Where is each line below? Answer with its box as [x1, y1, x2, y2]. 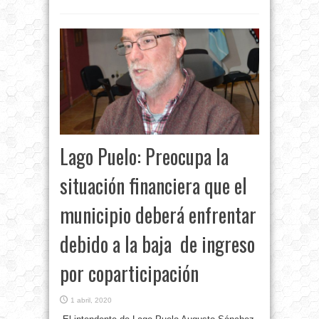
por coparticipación [60, 258, 199, 288]
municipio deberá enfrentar [60, 200, 256, 230]
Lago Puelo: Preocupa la [60, 142, 229, 172]
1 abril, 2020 [70, 296, 112, 305]
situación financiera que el [60, 171, 247, 201]
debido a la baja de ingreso [60, 229, 255, 259]
